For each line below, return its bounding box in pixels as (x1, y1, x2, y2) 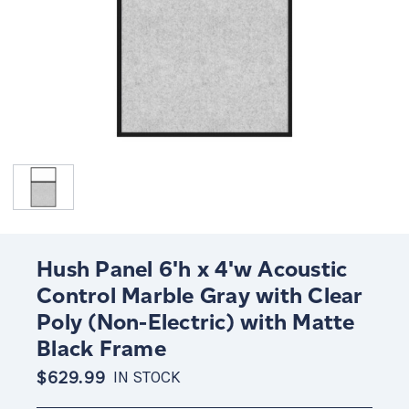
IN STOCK (112, 368, 181, 388)
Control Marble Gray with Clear (37, 282, 363, 309)
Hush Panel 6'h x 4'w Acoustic (37, 256, 348, 283)
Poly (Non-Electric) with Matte (37, 309, 355, 336)
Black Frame (37, 335, 166, 362)
